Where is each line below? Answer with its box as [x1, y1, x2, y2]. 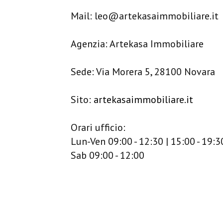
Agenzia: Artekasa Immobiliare [71, 37, 204, 50]
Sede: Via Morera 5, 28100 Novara [71, 65, 215, 78]
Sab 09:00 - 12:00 [71, 149, 144, 162]
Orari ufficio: [71, 121, 125, 134]
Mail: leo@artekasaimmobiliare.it [71, 9, 219, 22]
